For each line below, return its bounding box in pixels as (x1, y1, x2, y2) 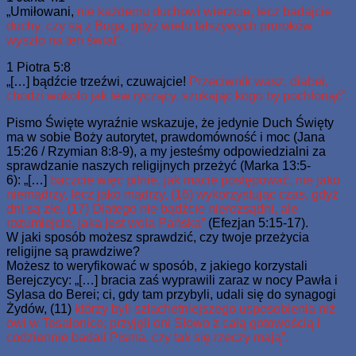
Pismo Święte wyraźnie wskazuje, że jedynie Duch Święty (6, 115, 334, 130)
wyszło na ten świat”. (6, 33, 123, 47)
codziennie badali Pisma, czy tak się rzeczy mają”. (6, 330, 288, 344)
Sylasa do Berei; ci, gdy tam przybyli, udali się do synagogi (6, 287, 336, 301)
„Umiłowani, (6, 4, 77, 18)
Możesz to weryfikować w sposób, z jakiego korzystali (6, 258, 308, 273)
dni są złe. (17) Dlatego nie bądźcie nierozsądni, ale (6, 201, 298, 215)
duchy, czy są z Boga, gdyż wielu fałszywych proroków (6, 18, 312, 33)
